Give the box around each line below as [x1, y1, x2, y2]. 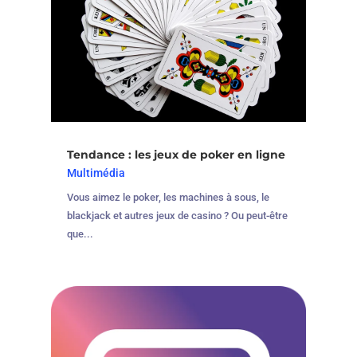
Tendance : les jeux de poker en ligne [66, 147, 285, 162]
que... [66, 227, 93, 240]
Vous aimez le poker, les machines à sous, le [66, 190, 269, 203]
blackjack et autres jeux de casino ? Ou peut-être [66, 209, 288, 222]
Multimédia [66, 166, 125, 179]
